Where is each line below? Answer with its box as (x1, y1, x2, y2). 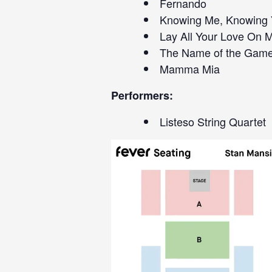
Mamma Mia (160, 61, 220, 76)
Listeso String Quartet (160, 114, 266, 129)
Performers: (111, 87, 173, 103)
